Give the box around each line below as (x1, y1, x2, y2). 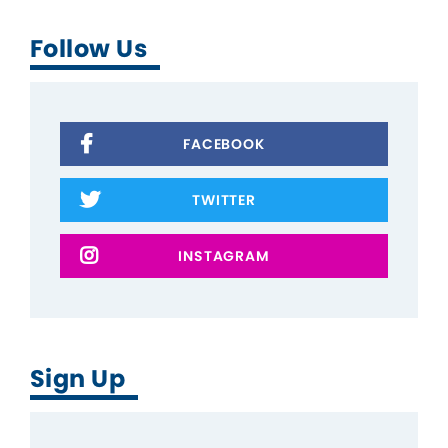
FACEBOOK (183, 133, 265, 154)
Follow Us (30, 31, 148, 65)
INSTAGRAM (178, 245, 270, 266)
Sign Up (30, 361, 126, 395)
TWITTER (192, 189, 256, 210)
